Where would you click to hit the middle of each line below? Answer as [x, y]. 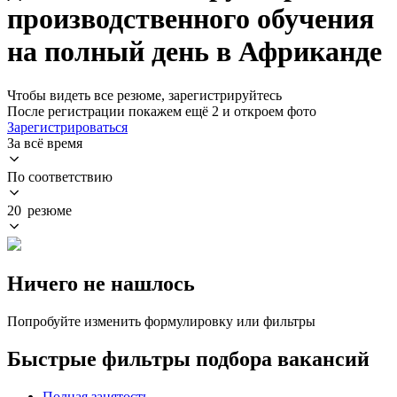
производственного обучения [191, 19]
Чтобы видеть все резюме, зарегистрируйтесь [144, 95]
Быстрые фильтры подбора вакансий [188, 358]
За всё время [45, 143]
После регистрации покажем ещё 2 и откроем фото [162, 111]
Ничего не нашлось [101, 283]
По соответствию [60, 176]
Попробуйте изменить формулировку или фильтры [161, 321]
